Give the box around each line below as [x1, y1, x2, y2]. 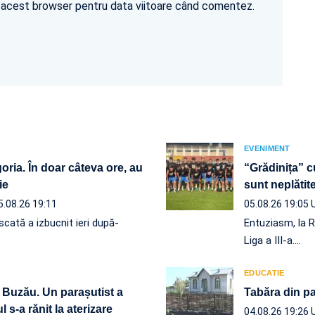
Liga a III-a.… [244, 233, 301, 247]
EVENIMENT [244, 143, 290, 153]
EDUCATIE [244, 268, 285, 277]
